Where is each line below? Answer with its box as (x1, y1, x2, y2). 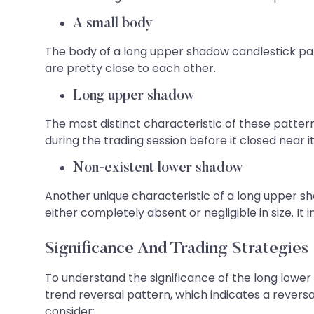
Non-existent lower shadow (73, 161, 243, 175)
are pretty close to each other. (45, 60, 216, 76)
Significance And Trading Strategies (45, 240, 308, 257)
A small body (73, 16, 153, 31)
